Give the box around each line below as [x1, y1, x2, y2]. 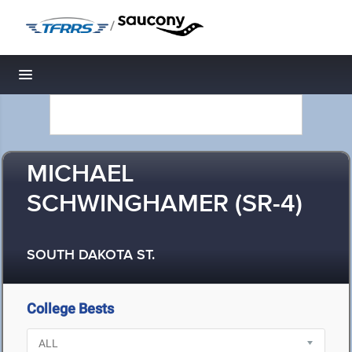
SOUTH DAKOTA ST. [27, 247, 155, 265]
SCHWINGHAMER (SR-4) [27, 189, 302, 221]
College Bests [27, 300, 114, 317]
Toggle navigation [26, 71, 132, 87]
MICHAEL [27, 159, 134, 191]
